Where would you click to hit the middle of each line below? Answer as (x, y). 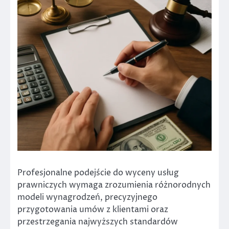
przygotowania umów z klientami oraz (93, 210)
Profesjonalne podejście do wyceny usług (98, 173)
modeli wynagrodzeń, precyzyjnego (87, 197)
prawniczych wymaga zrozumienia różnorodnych (114, 185)
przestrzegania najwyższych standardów (98, 222)
